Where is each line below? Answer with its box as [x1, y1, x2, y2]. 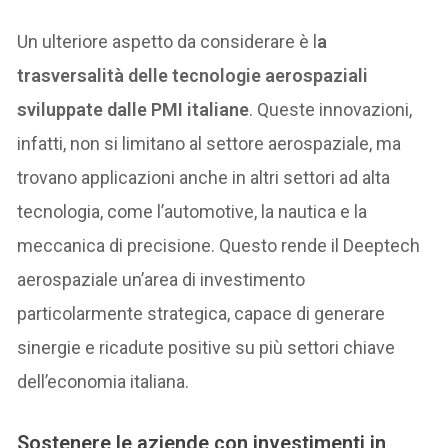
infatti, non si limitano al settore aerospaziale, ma [17, 132, 402, 154]
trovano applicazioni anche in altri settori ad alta [17, 166, 391, 188]
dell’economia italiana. [17, 370, 190, 392]
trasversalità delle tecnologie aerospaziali [17, 64, 369, 86]
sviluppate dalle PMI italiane [17, 98, 250, 120]
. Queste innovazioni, [249, 98, 413, 120]
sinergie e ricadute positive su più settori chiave [17, 336, 396, 358]
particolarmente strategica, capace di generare [17, 302, 386, 324]
